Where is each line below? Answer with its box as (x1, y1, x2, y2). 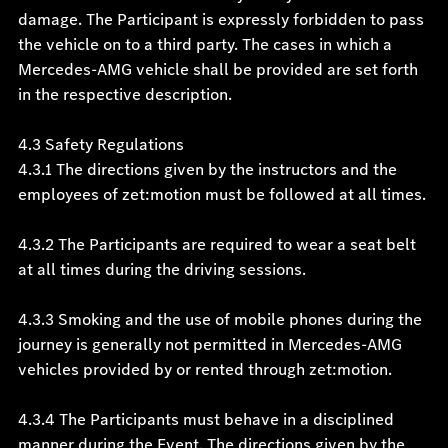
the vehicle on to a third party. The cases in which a (17, 33, 392, 56)
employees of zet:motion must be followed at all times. (17, 183, 426, 206)
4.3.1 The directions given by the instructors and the (17, 158, 397, 181)
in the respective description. (17, 83, 232, 106)
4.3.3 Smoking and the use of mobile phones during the (17, 308, 422, 331)
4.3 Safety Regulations (17, 133, 184, 156)
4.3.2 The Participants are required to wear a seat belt (17, 233, 416, 256)
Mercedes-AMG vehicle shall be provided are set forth (17, 58, 418, 81)
